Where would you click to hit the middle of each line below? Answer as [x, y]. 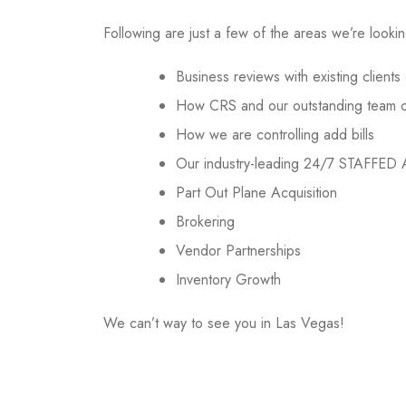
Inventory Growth [228, 280]
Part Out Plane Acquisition [256, 193]
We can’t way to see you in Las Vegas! [224, 323]
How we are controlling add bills [275, 135]
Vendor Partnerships [238, 251]
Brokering [205, 222]
